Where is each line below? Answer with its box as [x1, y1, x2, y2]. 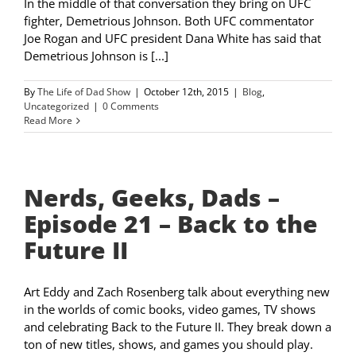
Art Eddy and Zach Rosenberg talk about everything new [24, 284, 330, 300]
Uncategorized [24, 99, 89, 114]
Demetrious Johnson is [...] [24, 48, 168, 64]
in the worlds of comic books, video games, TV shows [24, 301, 315, 318]
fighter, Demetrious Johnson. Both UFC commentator [24, 13, 314, 29]
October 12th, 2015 [144, 85, 229, 99]
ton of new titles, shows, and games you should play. [24, 336, 313, 353]
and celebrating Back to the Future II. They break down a [24, 319, 331, 335]
